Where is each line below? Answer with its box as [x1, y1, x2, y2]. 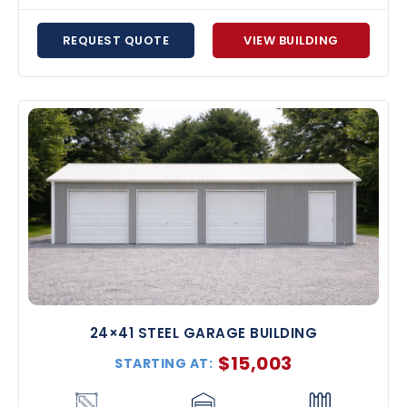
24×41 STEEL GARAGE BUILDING [89, 323, 318, 342]
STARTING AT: [114, 353, 213, 372]
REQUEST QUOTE [62, 31, 170, 49]
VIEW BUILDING [243, 31, 339, 49]
